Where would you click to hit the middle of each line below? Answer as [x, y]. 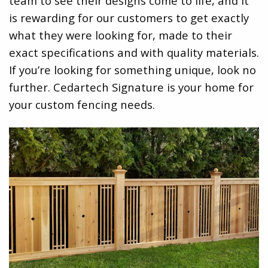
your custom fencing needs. [82, 104]
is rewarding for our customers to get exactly [129, 17]
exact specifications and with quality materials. [134, 52]
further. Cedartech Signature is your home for [131, 87]
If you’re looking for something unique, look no [133, 69]
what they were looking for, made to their [121, 35]
